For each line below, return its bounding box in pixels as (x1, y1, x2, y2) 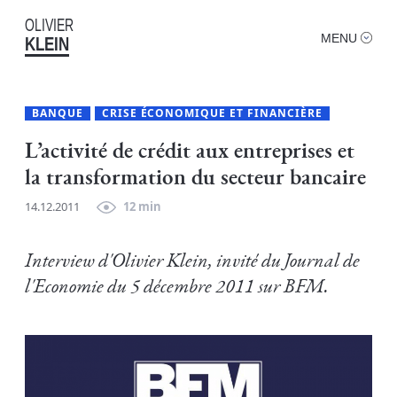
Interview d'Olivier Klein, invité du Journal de (25, 251, 360, 270)
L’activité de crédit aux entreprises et (25, 140, 354, 162)
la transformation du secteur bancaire (25, 167, 366, 189)
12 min (123, 198, 161, 214)
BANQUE (32, 105, 83, 121)
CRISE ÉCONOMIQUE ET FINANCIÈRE (101, 105, 323, 121)
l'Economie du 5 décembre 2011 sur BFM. (25, 276, 329, 296)
